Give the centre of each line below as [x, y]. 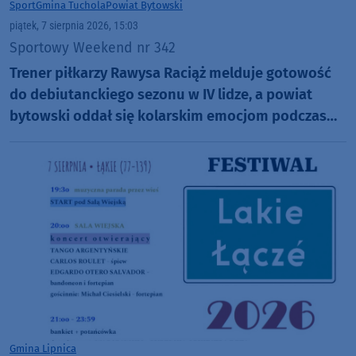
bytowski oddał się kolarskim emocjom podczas [168, 116]
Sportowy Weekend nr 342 [93, 48]
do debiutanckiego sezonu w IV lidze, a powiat [161, 95]
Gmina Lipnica [43, 348]
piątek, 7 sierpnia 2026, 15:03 [74, 25]
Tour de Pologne [63, 138]
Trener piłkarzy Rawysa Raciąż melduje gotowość [170, 74]
